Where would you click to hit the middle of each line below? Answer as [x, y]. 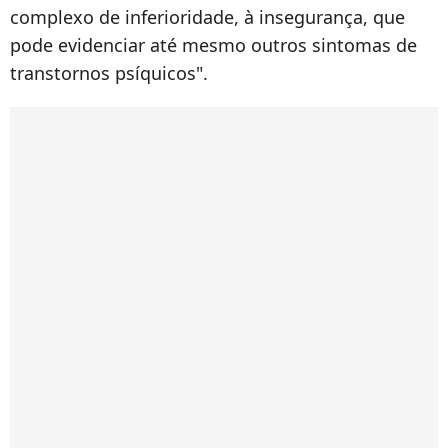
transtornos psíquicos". [109, 73]
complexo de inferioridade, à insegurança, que [207, 17]
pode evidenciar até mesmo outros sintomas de [213, 45]
